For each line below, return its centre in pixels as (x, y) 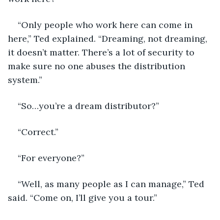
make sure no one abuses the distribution (98, 66)
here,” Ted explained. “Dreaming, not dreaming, (109, 38)
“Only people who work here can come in (106, 25)
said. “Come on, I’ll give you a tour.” (84, 197)
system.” (26, 80)
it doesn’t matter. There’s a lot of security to (102, 52)
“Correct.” (39, 132)
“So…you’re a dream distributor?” (90, 106)
